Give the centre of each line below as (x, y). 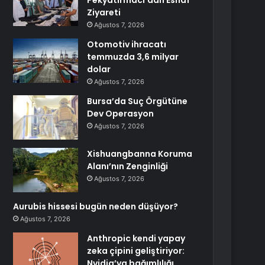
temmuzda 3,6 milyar (133, 57)
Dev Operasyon (121, 114)
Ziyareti (104, 12)
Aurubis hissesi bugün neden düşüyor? (96, 206)
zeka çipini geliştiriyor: (136, 251)
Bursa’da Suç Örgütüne (138, 101)
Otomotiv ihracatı (127, 44)
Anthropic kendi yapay (136, 238)
